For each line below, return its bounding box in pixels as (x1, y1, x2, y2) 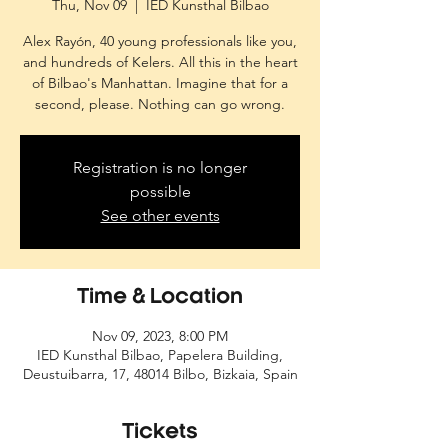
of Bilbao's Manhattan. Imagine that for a (32, 74, 288, 92)
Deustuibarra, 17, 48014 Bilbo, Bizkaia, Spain (22, 365, 298, 383)
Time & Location (77, 288, 243, 308)
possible (129, 182, 191, 201)
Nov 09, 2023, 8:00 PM (92, 327, 228, 345)
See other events (100, 206, 220, 225)
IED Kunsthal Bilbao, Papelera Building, (37, 346, 283, 364)
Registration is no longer (73, 158, 247, 177)
